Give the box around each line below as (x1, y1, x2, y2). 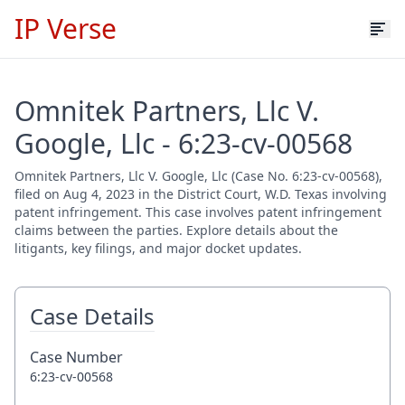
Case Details (30, 301, 155, 331)
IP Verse (14, 10, 117, 47)
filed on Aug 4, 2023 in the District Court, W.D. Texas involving (14, 185, 387, 202)
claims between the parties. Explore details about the (14, 221, 338, 239)
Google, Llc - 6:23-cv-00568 (14, 125, 353, 162)
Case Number (30, 347, 123, 367)
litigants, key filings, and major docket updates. (14, 240, 302, 257)
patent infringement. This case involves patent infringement (14, 203, 381, 221)
